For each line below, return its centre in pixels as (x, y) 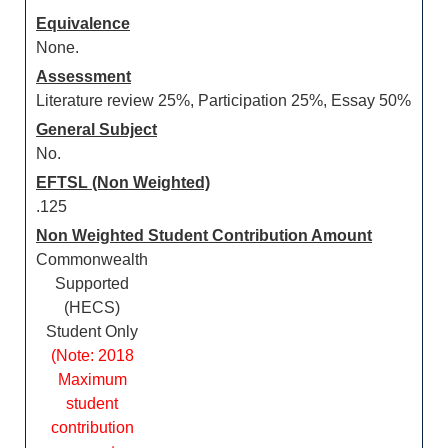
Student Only (92, 331)
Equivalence (83, 23)
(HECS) (92, 307)
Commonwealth (92, 259)
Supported (92, 283)
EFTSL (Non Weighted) (123, 182)
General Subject (96, 129)
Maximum (92, 379)
